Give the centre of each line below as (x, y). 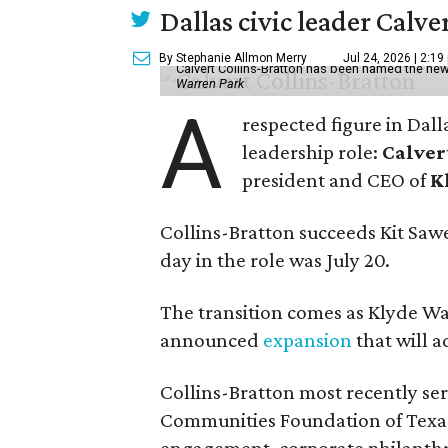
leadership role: (312, 151)
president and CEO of (336, 179)
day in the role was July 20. (275, 259)
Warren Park (210, 83)
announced (211, 339)
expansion (307, 339)
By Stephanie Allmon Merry (233, 57)
